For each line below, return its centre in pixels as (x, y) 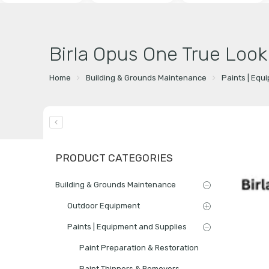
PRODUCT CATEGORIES (114, 158)
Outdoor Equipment (104, 205)
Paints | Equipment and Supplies (127, 226)
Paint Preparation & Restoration (139, 247)
